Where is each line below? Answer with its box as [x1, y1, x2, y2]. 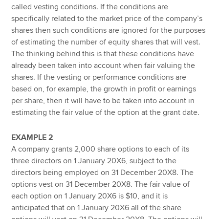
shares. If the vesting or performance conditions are [11, 72, 187, 82]
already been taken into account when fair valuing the [11, 60, 196, 70]
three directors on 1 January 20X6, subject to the [11, 155, 177, 166]
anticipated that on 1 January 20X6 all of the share [11, 202, 182, 213]
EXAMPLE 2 [11, 132, 54, 142]
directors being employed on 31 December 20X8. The [11, 167, 194, 177]
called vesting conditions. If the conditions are [11, 1, 169, 12]
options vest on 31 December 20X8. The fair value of [11, 179, 190, 189]
